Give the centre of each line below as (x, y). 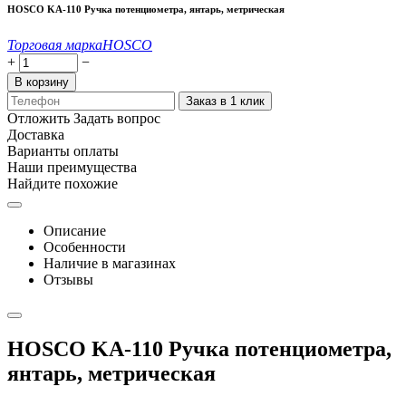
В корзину (42, 82)
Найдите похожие (63, 183)
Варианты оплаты (63, 150)
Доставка (36, 134)
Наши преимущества (72, 167)
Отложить (39, 118)
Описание (75, 230)
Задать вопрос (117, 118)
